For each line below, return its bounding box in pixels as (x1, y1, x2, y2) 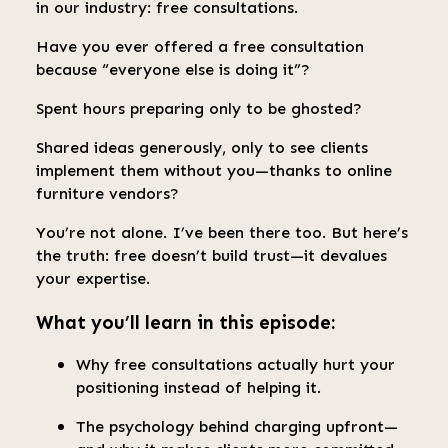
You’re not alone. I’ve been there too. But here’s (36, 222, 408, 242)
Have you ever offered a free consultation (36, 36, 364, 56)
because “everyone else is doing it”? (36, 59, 310, 79)
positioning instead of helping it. (76, 378, 321, 398)
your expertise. (36, 268, 150, 288)
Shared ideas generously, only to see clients (36, 137, 368, 157)
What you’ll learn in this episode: (36, 310, 335, 334)
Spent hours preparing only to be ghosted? (36, 98, 362, 118)
